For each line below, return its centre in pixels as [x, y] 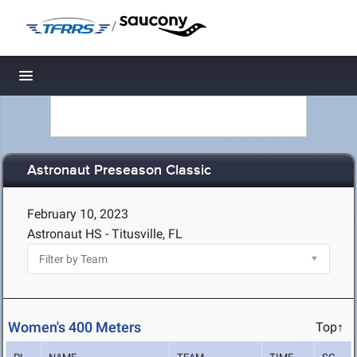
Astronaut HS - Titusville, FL [105, 234]
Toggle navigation [80, 80]
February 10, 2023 [78, 214]
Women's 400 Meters [75, 328]
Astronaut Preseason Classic [119, 171]
